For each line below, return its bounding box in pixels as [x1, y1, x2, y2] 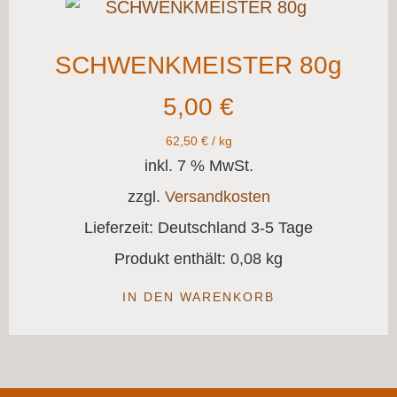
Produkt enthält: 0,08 [114, 249, 266, 268]
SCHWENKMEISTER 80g [55, 51, 342, 79]
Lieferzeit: [84, 218, 158, 237]
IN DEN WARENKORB [122, 289, 275, 304]
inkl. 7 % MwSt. [144, 156, 253, 175]
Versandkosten [164, 187, 270, 206]
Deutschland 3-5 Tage [158, 218, 313, 237]
